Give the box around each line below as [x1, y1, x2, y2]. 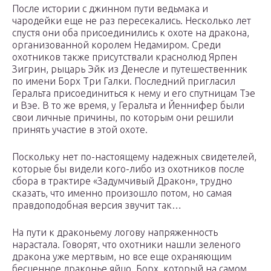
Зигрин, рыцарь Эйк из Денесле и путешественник [12, 64, 247, 75]
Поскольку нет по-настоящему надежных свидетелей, [12, 151, 256, 163]
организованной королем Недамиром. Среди [12, 39, 221, 51]
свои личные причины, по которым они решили [12, 112, 233, 123]
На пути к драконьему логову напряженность [12, 227, 218, 238]
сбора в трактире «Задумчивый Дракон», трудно [12, 175, 232, 187]
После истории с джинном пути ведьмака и [12, 3, 208, 15]
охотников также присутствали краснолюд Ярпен [12, 51, 237, 63]
